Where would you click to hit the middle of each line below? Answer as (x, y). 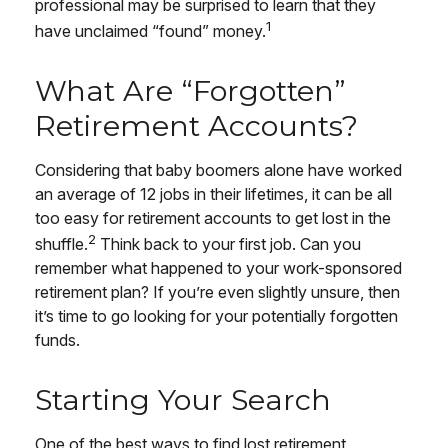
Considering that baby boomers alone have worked (218, 169)
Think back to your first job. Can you (228, 244)
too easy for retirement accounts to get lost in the (213, 217)
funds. (57, 340)
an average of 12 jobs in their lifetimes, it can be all (213, 193)
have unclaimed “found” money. (150, 30)
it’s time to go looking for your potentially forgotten (216, 316)
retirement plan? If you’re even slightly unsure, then (217, 292)
